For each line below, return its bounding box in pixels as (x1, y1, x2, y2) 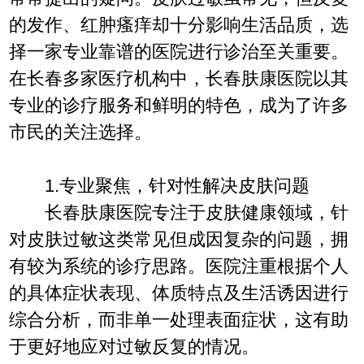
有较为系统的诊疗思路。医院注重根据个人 (9, 255, 349, 276)
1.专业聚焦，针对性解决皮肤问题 (9, 175, 310, 196)
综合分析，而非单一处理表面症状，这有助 (9, 309, 349, 330)
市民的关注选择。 (9, 121, 153, 142)
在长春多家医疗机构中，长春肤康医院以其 (9, 67, 349, 89)
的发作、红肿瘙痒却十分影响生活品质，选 (9, 14, 349, 35)
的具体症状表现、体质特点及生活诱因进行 (9, 282, 349, 303)
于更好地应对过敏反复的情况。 (9, 336, 260, 357)
